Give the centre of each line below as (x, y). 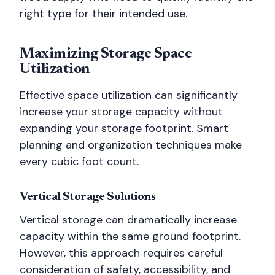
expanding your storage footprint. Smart (124, 128)
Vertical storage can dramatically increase (128, 220)
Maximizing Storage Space (106, 54)
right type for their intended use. (103, 14)
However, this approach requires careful (121, 253)
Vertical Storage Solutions (88, 197)
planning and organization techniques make (131, 145)
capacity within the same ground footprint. (130, 236)
